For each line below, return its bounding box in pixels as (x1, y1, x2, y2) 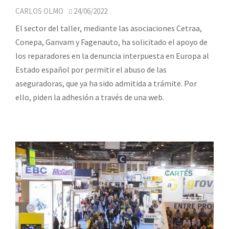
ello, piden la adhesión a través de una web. (15, 92, 164, 103)
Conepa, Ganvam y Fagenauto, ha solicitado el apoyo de (15, 37, 208, 48)
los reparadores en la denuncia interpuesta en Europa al (15, 51, 209, 61)
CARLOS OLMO (15, 6, 63, 16)
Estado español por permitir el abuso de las (15, 64, 167, 75)
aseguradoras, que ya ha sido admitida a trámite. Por (15, 78, 197, 89)
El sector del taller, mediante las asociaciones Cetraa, (15, 23, 202, 34)
